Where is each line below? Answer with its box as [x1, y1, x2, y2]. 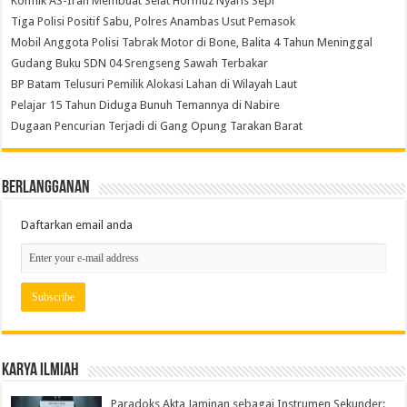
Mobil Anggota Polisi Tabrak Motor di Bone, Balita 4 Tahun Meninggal [11, 35, 373, 50]
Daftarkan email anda [21, 218, 134, 233]
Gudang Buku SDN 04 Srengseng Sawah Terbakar [11, 56, 269, 71]
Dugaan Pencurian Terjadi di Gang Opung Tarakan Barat [11, 119, 303, 134]
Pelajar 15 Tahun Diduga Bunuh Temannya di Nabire [11, 98, 281, 113]
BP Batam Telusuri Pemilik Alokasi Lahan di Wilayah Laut [11, 77, 298, 92]
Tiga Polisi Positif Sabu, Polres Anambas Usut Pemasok [11, 15, 296, 29]
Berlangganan [2, 179, 91, 198]
